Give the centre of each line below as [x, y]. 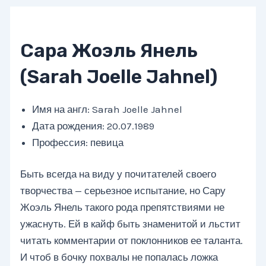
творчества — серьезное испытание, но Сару [123, 191]
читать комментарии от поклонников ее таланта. [132, 241]
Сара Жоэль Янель [109, 50]
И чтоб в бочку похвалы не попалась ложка [119, 257]
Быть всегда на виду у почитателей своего [118, 174]
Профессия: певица [78, 142]
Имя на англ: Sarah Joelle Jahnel [107, 109]
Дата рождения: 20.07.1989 [94, 126]
